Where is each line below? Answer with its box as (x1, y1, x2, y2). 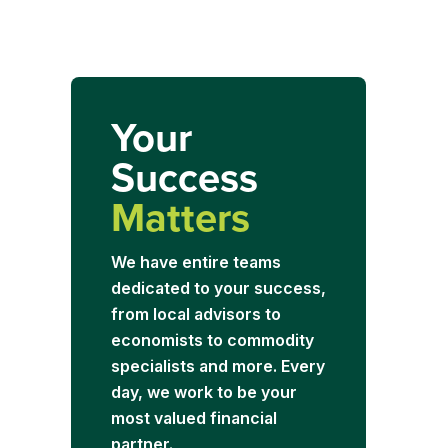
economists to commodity (110, 330, 314, 350)
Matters (110, 188, 250, 246)
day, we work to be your (110, 382, 297, 402)
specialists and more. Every (110, 356, 325, 376)
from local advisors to (110, 304, 281, 324)
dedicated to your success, (110, 278, 326, 298)
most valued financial (110, 408, 277, 428)
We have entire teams (110, 252, 281, 272)
